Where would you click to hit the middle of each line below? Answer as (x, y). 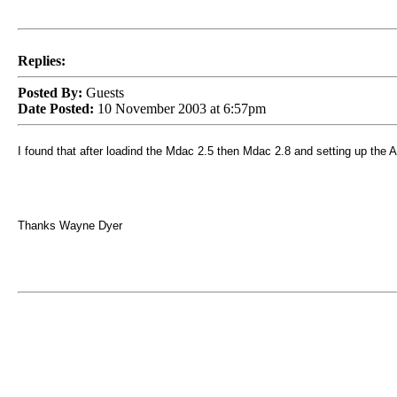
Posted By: (50, 93)
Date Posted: (55, 109)
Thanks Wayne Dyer (70, 226)
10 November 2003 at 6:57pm (179, 109)
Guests (103, 93)
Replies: (41, 61)
